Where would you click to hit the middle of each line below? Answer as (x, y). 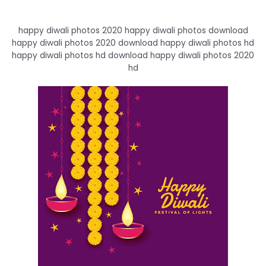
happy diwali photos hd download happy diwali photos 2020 (133, 56)
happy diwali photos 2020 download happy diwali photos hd (133, 43)
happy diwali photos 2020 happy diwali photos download (133, 31)
